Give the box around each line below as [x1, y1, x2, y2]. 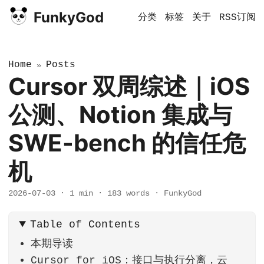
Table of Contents [30, 219, 141, 231]
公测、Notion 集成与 [8, 100, 232, 129]
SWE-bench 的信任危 [8, 128, 246, 157]
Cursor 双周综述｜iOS [8, 72, 250, 101]
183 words [107, 189, 150, 198]
